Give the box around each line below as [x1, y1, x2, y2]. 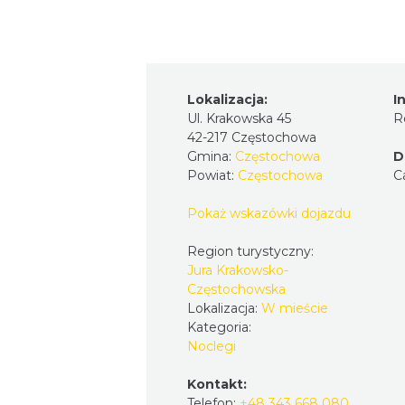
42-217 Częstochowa [187, 129, 316, 146]
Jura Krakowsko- [187, 262, 288, 278]
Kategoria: [187, 319, 255, 335]
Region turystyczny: [187, 243, 317, 259]
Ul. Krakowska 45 [187, 110, 291, 127]
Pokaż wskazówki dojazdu [187, 205, 351, 221]
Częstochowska [187, 281, 286, 297]
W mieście [261, 300, 328, 316]
